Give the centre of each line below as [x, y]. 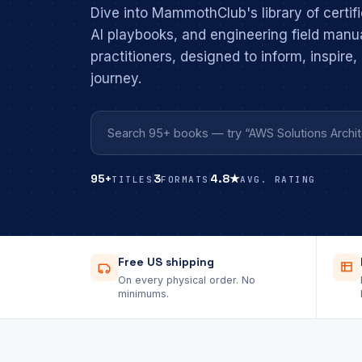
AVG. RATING [278, 179]
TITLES [133, 179]
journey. [116, 78]
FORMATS [185, 179]
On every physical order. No [187, 280]
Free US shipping [166, 262]
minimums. [143, 294]
